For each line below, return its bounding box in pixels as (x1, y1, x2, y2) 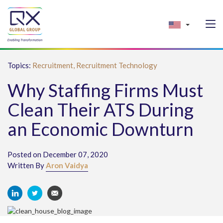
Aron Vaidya (46, 161, 88, 170)
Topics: (7, 61, 32, 70)
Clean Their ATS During (7, 99, 194, 120)
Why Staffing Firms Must (7, 79, 203, 101)
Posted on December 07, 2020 (7, 150, 108, 159)
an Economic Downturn (7, 118, 194, 140)
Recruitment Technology (76, 61, 157, 70)
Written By (7, 161, 46, 170)
